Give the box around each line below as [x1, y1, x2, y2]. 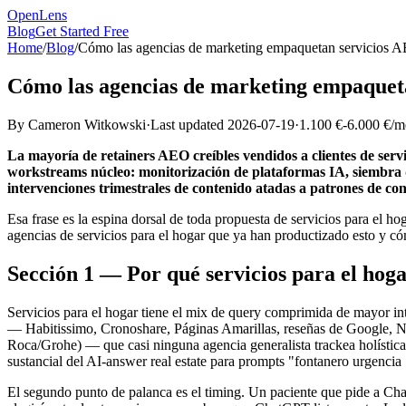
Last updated [150, 116, 227, 132]
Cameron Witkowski [28, 116, 146, 132]
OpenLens [7, 7, 67, 23]
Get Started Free [35, 24, 129, 39]
